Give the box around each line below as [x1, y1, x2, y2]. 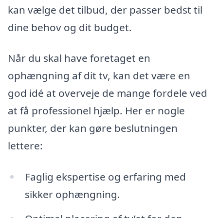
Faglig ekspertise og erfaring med [24, 170, 186, 184]
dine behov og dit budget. [8, 20, 132, 34]
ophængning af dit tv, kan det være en [8, 69, 190, 83]
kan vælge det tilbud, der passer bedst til [8, 2, 202, 17]
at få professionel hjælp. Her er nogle [8, 104, 185, 118]
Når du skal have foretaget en [8, 51, 150, 65]
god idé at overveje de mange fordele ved [8, 86, 207, 100]
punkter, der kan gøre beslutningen [8, 121, 178, 135]
